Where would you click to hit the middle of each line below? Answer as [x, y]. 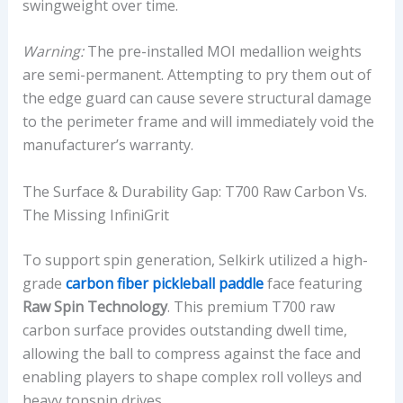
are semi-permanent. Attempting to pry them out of [197, 75]
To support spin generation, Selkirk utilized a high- [195, 260]
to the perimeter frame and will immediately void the [198, 122]
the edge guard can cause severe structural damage [197, 99]
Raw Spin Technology [94, 306]
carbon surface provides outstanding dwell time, [184, 330]
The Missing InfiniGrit [95, 215]
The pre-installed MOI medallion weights [222, 52]
